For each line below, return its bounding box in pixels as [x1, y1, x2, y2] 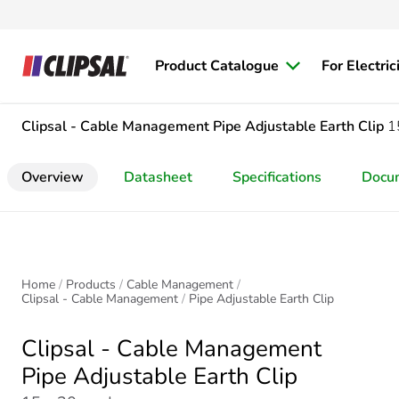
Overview [21, 167, 84, 187]
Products [66, 276, 116, 293]
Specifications [232, 167, 322, 187]
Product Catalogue [155, 56, 279, 76]
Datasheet [124, 167, 192, 187]
